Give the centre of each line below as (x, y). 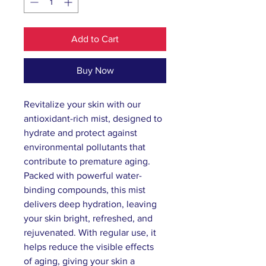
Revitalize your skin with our (83, 104)
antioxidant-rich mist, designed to (94, 118)
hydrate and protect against (82, 132)
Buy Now (95, 70)
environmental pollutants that (86, 147)
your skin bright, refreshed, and (89, 218)
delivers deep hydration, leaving (91, 204)
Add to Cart (95, 39)
